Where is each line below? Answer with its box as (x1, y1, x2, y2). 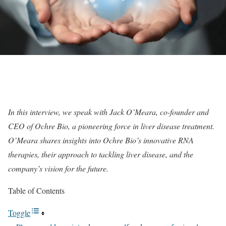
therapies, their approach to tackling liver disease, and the (8, 149, 193, 159)
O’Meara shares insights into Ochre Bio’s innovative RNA (8, 135, 194, 145)
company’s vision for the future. (8, 163, 108, 174)
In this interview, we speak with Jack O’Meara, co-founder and (8, 106, 209, 117)
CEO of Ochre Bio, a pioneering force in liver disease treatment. (8, 121, 214, 131)
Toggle (8, 207, 30, 218)
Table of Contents (8, 185, 65, 196)
